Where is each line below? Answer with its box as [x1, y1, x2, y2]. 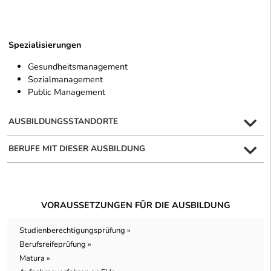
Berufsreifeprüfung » [19, 239, 91, 250]
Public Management [28, 86, 105, 99]
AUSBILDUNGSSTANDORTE [8, 116, 118, 128]
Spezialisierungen [8, 39, 81, 51]
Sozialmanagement [28, 73, 103, 86]
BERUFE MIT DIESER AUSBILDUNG [8, 143, 145, 155]
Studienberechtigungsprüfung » [19, 225, 131, 237]
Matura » [19, 253, 50, 264]
